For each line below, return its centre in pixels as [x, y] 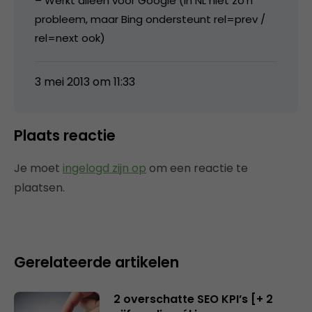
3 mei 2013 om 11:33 [85, 82]
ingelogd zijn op [104, 169]
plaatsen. [39, 188]
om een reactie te [197, 169]
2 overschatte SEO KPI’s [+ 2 [193, 299]
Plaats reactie [65, 136]
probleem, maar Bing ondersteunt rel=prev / [150, 19]
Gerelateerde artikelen [96, 263]
